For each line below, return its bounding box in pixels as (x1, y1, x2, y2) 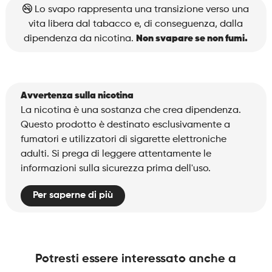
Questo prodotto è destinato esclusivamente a (20, 120, 230, 130)
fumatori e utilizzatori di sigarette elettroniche (20, 135, 226, 144)
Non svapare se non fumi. (136, 34, 248, 44)
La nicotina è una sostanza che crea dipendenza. (20, 106, 241, 115)
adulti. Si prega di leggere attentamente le (20, 149, 211, 159)
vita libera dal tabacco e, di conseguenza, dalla (29, 19, 243, 29)
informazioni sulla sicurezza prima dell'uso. (20, 164, 211, 174)
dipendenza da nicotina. (24, 34, 137, 44)
